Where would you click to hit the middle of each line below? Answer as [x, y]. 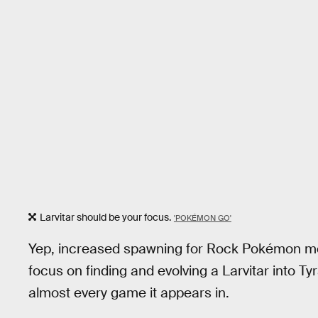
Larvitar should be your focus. [105, 217]
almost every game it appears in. [129, 292]
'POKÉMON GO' [202, 218]
